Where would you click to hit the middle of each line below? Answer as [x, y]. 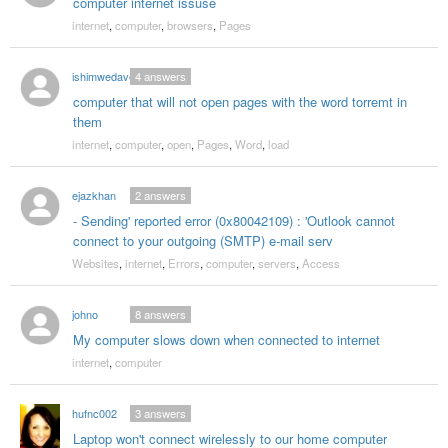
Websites [95, 263]
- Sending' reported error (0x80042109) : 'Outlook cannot [233, 221]
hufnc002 [94, 413]
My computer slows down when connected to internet [226, 340]
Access [320, 263]
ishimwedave [103, 76]
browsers [189, 25]
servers [276, 263]
